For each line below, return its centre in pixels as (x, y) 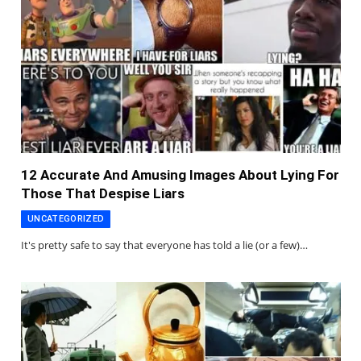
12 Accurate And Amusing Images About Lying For (180, 174)
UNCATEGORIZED (66, 218)
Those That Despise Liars (103, 193)
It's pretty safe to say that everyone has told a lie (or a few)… (164, 245)
